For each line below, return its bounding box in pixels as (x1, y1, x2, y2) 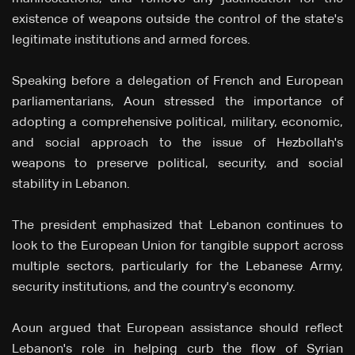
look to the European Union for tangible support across (12, 240, 343, 254)
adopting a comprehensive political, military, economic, (12, 116, 343, 130)
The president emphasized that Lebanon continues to (12, 219, 343, 233)
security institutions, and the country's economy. (12, 281, 296, 295)
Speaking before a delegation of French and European (12, 75, 343, 89)
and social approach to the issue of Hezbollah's (12, 137, 343, 151)
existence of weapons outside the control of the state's (12, 13, 343, 27)
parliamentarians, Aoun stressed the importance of (12, 96, 343, 109)
